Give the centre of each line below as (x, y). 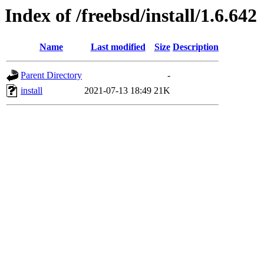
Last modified (118, 47)
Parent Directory (51, 75)
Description (196, 47)
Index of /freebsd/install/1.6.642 (131, 15)
